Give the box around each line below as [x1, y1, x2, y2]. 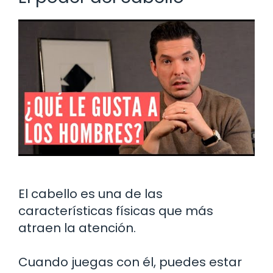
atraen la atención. [18, 219, 136, 236]
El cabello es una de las [18, 185, 163, 202]
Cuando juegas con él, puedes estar [18, 253, 242, 271]
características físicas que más [18, 202, 213, 219]
